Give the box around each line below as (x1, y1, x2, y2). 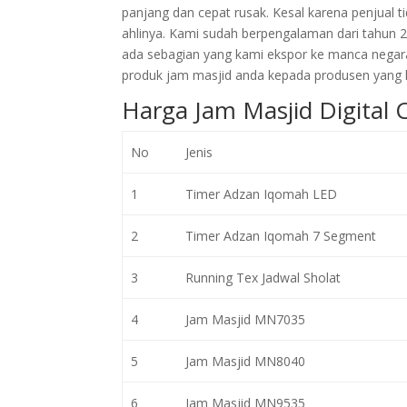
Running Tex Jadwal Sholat (184, 269, 341, 286)
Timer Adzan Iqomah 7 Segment (184, 227, 376, 244)
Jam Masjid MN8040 (184, 352, 305, 370)
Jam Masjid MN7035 (184, 311, 305, 328)
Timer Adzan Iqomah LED (184, 185, 337, 203)
